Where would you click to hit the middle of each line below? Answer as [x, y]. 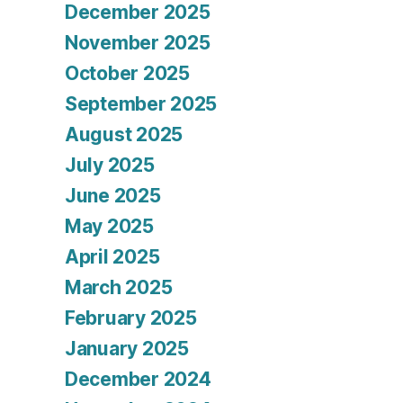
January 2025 [127, 349]
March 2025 [119, 288]
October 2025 [127, 74]
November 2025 [138, 43]
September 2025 [141, 104]
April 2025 [112, 257]
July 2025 [110, 166]
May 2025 [109, 227]
